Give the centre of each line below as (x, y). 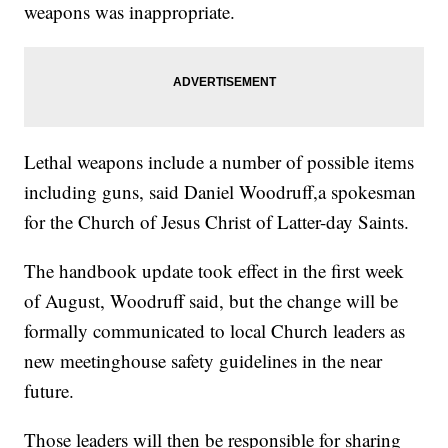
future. (49, 391)
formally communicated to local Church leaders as (215, 331)
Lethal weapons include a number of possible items (219, 162)
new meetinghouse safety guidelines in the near (203, 361)
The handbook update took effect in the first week (214, 271)
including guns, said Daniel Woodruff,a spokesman (220, 192)
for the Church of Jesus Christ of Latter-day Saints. (217, 222)
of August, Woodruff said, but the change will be (211, 301)
